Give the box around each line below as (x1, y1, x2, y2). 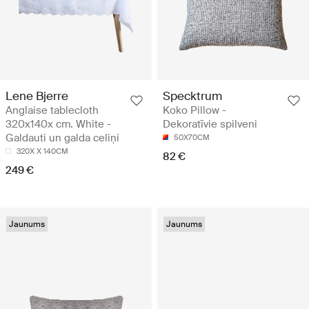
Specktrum (163, 88, 222, 104)
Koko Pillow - (163, 103, 226, 118)
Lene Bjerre (6, 88, 68, 104)
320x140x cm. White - (6, 117, 111, 132)
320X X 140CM (17, 146, 68, 157)
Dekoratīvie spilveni (163, 117, 257, 132)
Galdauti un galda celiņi (6, 131, 119, 146)
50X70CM (174, 132, 210, 143)
